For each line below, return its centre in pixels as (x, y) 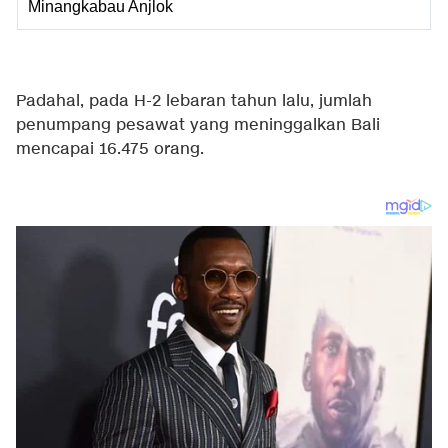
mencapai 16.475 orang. (110, 149)
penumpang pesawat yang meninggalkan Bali (198, 125)
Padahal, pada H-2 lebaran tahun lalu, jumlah (194, 101)
